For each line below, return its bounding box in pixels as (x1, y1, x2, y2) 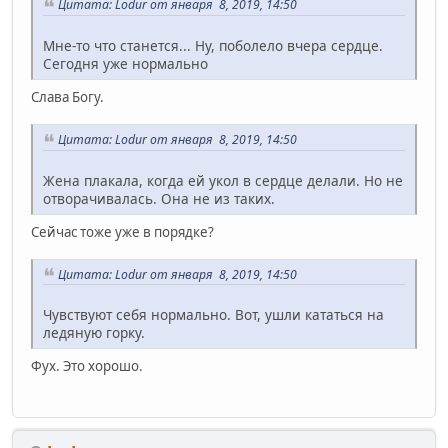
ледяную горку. (43, 323, 145, 343)
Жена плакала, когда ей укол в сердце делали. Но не (43, 170, 403, 190)
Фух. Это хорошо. (31, 357, 143, 376)
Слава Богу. (31, 87, 104, 106)
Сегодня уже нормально (43, 53, 208, 73)
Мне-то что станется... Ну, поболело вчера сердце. (43, 35, 383, 55)
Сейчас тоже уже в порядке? (31, 222, 214, 241)
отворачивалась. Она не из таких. (43, 188, 275, 208)
